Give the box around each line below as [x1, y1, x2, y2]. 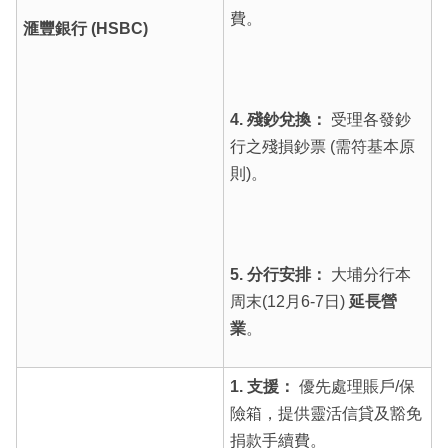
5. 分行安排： [229, 265, 327, 283]
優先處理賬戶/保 [294, 377, 415, 395]
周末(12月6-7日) [229, 292, 349, 310]
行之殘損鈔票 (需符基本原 [229, 137, 415, 155]
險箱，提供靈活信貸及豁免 [229, 404, 422, 422]
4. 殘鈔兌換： [229, 110, 327, 128]
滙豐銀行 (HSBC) [22, 19, 148, 37]
